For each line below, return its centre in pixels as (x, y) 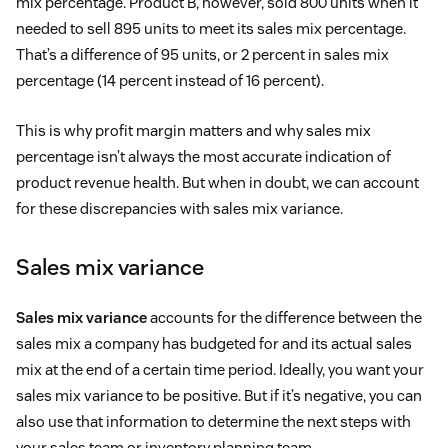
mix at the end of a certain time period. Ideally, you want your (220, 370)
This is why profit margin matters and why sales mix (193, 131)
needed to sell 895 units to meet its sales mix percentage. (211, 29)
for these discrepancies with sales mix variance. (179, 209)
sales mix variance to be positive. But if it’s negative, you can (219, 396)
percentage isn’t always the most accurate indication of (203, 157)
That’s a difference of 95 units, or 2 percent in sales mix (202, 55)
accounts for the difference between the (284, 318)
